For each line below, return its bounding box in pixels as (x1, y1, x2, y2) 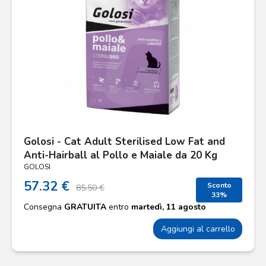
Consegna (24, 201, 64, 213)
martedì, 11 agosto (131, 201, 206, 213)
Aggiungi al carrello (160, 223, 235, 235)
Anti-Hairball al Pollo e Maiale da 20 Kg (24, 148, 217, 162)
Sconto (207, 180, 232, 190)
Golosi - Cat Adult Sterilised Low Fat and (24, 135, 225, 148)
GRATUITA (64, 201, 106, 213)
